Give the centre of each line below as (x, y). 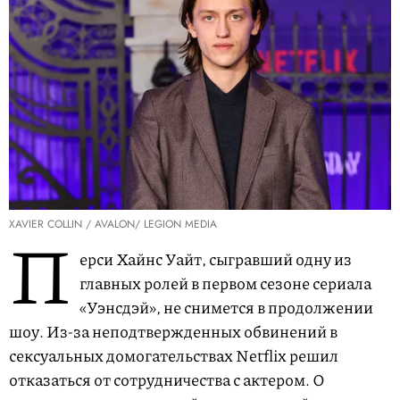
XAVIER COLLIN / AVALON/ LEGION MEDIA (113, 225)
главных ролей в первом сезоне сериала (225, 283)
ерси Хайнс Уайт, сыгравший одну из (216, 259)
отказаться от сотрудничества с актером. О (167, 380)
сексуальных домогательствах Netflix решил (174, 356)
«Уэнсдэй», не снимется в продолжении (226, 308)
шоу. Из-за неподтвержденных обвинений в (173, 332)
